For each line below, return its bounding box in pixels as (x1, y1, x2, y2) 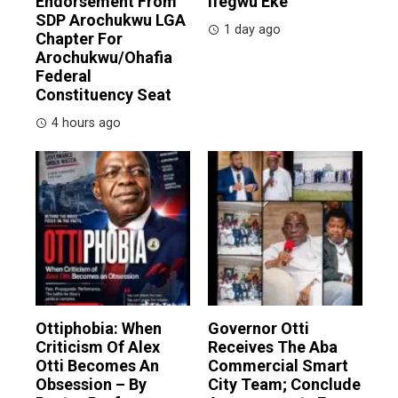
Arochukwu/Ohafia (36, 47, 172, 67)
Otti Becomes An (36, 355, 159, 375)
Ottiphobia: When (36, 318, 162, 338)
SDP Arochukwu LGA (36, 10, 186, 29)
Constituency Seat (36, 84, 171, 104)
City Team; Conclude (208, 374, 361, 394)
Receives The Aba (208, 337, 338, 356)
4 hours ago (52, 115, 121, 131)
